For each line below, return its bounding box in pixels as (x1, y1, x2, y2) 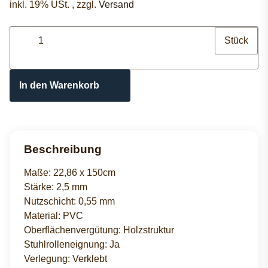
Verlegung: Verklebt (24, 254, 107, 264)
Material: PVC (24, 211, 83, 221)
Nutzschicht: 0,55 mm (24, 196, 115, 207)
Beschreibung (24, 142, 102, 156)
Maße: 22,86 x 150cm (24, 167, 115, 178)
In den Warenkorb (19, 80, 102, 90)
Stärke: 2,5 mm (24, 182, 87, 193)
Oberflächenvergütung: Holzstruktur (24, 225, 174, 236)
